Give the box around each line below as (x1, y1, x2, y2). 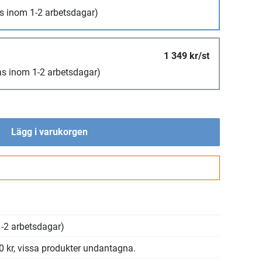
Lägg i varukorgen (11, 126, 88, 137)
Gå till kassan (20, 164, 78, 175)
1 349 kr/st (164, 50, 209, 61)
